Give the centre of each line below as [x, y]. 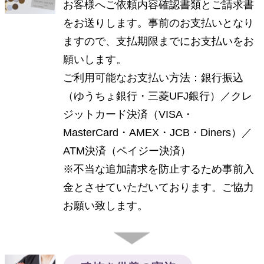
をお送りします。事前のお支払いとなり [159, 23]
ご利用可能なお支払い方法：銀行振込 [154, 77]
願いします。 [95, 59]
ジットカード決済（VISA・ [128, 114]
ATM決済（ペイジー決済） [127, 151]
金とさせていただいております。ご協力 [159, 187]
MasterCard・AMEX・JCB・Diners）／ [158, 132]
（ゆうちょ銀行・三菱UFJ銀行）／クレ [158, 96]
